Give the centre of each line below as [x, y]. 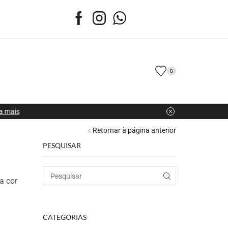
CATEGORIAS [64, 217]
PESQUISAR [62, 145]
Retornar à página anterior [134, 130]
